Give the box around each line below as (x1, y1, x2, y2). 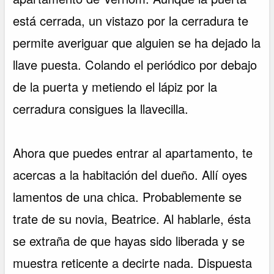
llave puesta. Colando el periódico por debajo (13, 56, 257, 74)
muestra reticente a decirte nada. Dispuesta (13, 254, 253, 272)
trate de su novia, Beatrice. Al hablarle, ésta (13, 210, 251, 228)
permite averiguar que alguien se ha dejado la (13, 34, 261, 52)
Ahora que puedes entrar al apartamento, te (13, 144, 253, 162)
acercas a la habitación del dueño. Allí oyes (13, 166, 248, 184)
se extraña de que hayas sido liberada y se (13, 232, 245, 250)
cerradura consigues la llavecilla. (13, 100, 189, 118)
